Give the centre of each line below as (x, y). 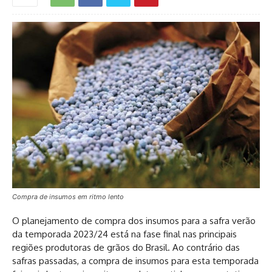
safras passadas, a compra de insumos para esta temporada (135, 260)
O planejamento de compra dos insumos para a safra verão (134, 220)
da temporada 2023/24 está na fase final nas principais (124, 234)
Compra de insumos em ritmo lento (68, 196)
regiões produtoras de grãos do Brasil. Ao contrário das (126, 247)
